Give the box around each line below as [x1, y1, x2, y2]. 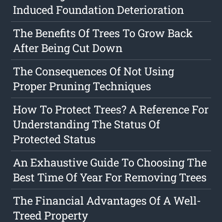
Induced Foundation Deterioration [13, 2, 184, 17]
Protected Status [13, 132, 96, 147]
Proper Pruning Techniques [13, 79, 152, 94]
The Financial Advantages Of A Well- [13, 193, 202, 208]
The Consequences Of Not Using [13, 64, 174, 79]
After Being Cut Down [13, 41, 123, 55]
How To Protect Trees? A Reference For [13, 102, 209, 117]
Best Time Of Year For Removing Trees [13, 170, 207, 185]
